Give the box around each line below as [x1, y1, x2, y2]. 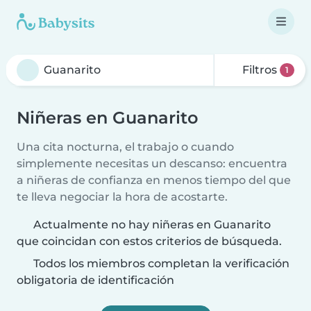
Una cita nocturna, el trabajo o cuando [17, 140, 234, 153]
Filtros [239, 63, 280, 76]
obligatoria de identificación [17, 274, 174, 287]
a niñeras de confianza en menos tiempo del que [17, 174, 291, 187]
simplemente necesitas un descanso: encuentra [17, 157, 287, 170]
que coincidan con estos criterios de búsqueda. [17, 235, 282, 248]
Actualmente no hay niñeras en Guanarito [33, 218, 271, 231]
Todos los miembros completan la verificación [31, 257, 289, 270]
